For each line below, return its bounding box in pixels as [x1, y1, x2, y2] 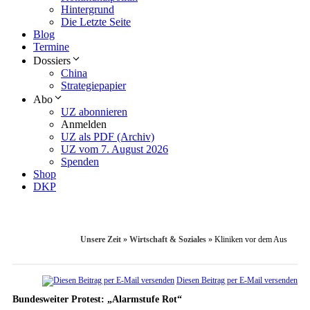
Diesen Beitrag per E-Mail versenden [176, 275, 298, 286]
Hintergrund [61, 3, 114, 16]
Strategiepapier [61, 80, 126, 92]
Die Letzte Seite [61, 16, 131, 28]
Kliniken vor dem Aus [215, 235, 287, 245]
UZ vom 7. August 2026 [61, 143, 168, 156]
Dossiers [33, 55, 71, 67]
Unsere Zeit [80, 235, 121, 245]
